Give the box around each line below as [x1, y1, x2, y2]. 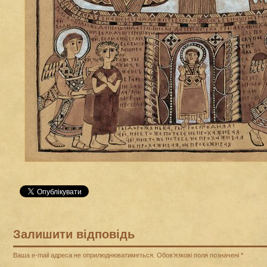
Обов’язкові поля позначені [155, 252, 241, 259]
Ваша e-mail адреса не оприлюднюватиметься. [13, 252, 155, 259]
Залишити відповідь [13, 228, 135, 241]
